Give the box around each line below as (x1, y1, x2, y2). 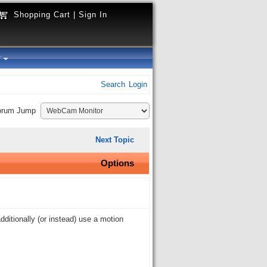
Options (101, 158, 134, 168)
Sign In (79, 10, 107, 19)
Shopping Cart (14, 10, 70, 19)
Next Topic (95, 135, 134, 144)
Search (101, 80, 125, 89)
